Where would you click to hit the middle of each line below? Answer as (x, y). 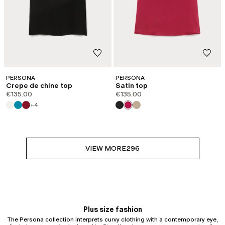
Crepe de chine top (39, 86)
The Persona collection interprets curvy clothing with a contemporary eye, (113, 220)
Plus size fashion (113, 210)
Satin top (132, 86)
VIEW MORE (106, 149)
